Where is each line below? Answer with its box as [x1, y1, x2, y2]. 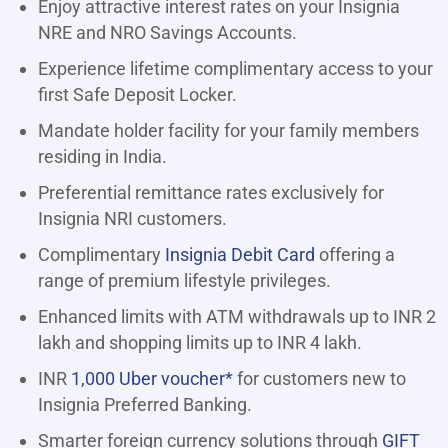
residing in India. [38, 146, 167, 168]
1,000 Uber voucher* [71, 368, 233, 390]
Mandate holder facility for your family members [38, 120, 419, 142]
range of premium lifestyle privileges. [38, 270, 331, 292]
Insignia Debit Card [165, 244, 315, 266]
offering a [315, 244, 395, 266]
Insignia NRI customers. [38, 208, 227, 230]
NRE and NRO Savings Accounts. [38, 22, 297, 44]
